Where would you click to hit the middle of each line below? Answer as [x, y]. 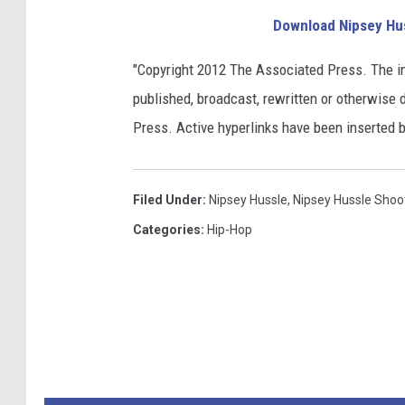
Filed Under [168, 200]
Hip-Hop [230, 230]
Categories [167, 230]
